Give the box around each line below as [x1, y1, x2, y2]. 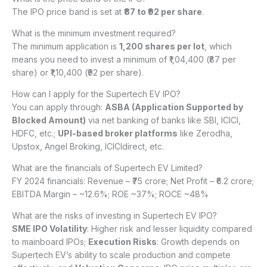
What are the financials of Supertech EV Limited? [12, 163, 203, 173]
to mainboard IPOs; [12, 237, 88, 247]
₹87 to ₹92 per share [124, 7, 202, 17]
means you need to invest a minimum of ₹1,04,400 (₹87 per [12, 54, 236, 65]
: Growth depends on [157, 237, 240, 247]
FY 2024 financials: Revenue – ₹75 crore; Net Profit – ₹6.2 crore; [12, 176, 254, 187]
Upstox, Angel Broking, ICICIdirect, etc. [12, 141, 164, 152]
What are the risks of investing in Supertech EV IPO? [12, 210, 217, 221]
